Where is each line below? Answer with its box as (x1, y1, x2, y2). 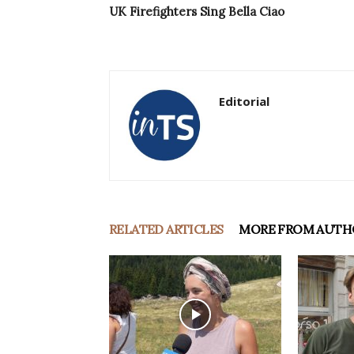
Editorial (219, 93, 269, 110)
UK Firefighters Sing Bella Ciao (109, 4, 284, 20)
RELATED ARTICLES (109, 221, 224, 238)
